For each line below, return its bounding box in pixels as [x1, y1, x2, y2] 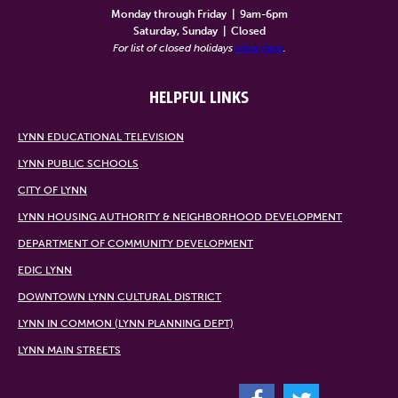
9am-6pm [236, 7, 288, 20]
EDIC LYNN [18, 263, 72, 276]
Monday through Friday [110, 7, 232, 20]
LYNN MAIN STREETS [18, 343, 121, 356]
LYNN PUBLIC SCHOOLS [18, 156, 139, 170]
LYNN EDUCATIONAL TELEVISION [18, 130, 184, 143]
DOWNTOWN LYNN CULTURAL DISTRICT [18, 290, 221, 303]
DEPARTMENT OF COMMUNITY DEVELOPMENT [18, 236, 253, 250]
